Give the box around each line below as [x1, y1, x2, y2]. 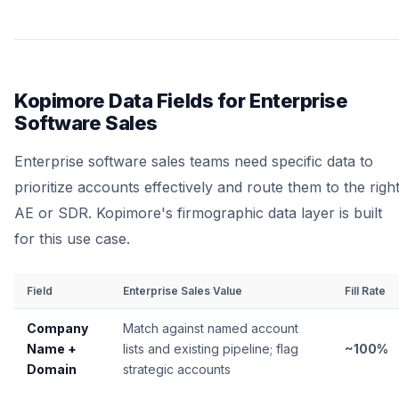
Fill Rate [345, 284, 386, 297]
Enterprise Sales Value [123, 284, 242, 297]
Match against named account [123, 321, 298, 336]
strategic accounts [123, 362, 231, 377]
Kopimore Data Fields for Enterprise [14, 89, 348, 112]
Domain [27, 362, 77, 377]
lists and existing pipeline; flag [123, 341, 298, 356]
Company [27, 321, 88, 336]
